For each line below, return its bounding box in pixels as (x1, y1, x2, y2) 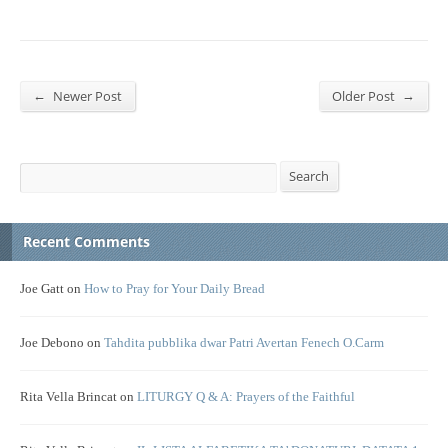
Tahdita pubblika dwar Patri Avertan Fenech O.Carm (104, 336, 384, 351)
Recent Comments (23, 232, 150, 252)
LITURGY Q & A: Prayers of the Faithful (137, 390, 355, 405)
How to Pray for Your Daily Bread (84, 282, 265, 297)
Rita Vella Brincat (20, 390, 117, 405)
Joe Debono (20, 336, 84, 351)
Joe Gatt (20, 282, 64, 297)
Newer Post (50, 87, 122, 105)
